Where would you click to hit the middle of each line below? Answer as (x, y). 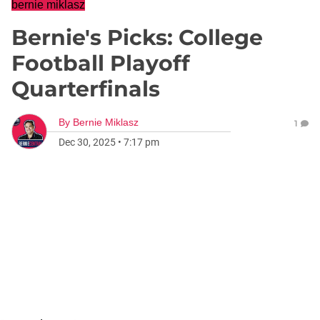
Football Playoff (101, 63)
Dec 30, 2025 (87, 142)
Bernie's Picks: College (137, 37)
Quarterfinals (86, 89)
